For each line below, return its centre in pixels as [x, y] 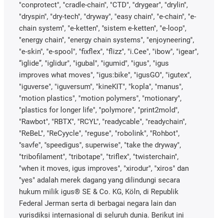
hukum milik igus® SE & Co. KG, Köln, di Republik [99, 191]
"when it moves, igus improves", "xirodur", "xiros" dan [104, 168]
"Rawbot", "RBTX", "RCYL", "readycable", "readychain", [103, 121]
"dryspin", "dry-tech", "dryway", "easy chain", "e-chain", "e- [108, 16]
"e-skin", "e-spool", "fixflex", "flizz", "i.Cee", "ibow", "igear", [109, 51]
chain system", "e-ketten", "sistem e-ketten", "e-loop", [103, 28]
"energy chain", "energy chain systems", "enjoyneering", [107, 40]
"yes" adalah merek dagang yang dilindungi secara [100, 180]
